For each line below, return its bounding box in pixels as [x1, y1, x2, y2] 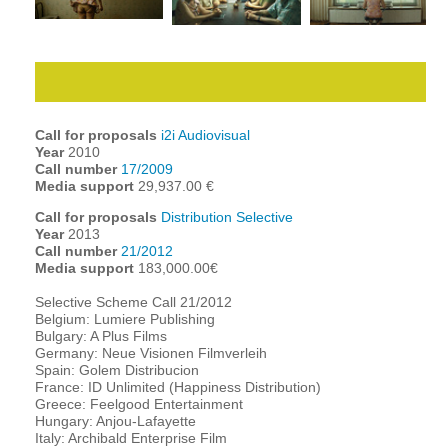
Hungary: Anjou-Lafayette [34, 413, 196, 430]
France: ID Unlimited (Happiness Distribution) [34, 379, 321, 396]
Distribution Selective [160, 209, 293, 226]
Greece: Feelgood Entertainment [34, 396, 243, 413]
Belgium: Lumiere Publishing [34, 311, 215, 328]
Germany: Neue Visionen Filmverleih [34, 345, 267, 362]
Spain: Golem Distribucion [34, 362, 199, 379]
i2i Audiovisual [160, 127, 250, 144]
